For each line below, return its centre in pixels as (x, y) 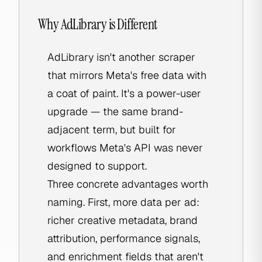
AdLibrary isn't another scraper (121, 57)
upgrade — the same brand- (115, 111)
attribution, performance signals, (124, 238)
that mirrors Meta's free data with (127, 75)
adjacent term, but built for (112, 130)
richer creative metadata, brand (123, 220)
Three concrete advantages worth (128, 184)
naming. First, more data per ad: (123, 202)
